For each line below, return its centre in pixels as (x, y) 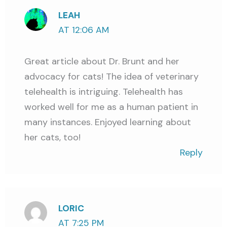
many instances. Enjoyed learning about (108, 122)
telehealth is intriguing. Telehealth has (104, 91)
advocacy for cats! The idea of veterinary (112, 76)
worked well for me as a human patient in (111, 107)
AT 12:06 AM (84, 30)
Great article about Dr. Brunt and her (102, 61)
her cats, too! (53, 137)
